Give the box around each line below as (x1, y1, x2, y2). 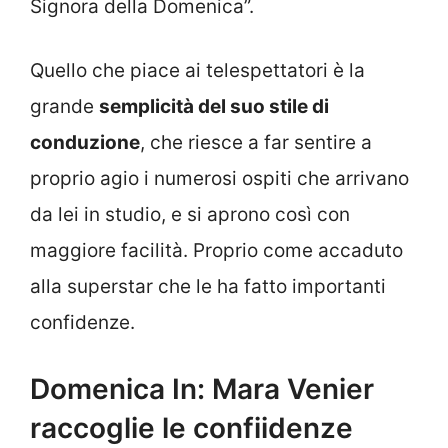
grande (30, 95, 99, 119)
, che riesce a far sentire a (140, 131, 372, 155)
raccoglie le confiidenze (30, 410, 353, 445)
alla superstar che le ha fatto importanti (30, 275, 386, 299)
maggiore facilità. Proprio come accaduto (30, 239, 403, 263)
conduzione (30, 131, 140, 155)
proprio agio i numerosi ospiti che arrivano (30, 167, 409, 191)
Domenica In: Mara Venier (30, 371, 374, 406)
